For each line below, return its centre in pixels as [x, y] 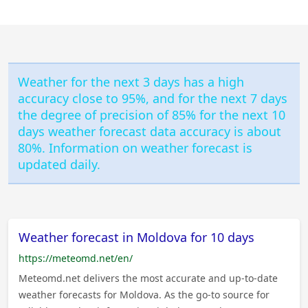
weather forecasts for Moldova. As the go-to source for [144, 294]
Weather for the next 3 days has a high [131, 82]
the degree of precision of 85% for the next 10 [152, 115]
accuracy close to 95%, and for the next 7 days [153, 99]
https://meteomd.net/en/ [76, 258]
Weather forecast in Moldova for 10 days [136, 237]
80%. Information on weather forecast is [135, 148]
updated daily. [59, 165]
